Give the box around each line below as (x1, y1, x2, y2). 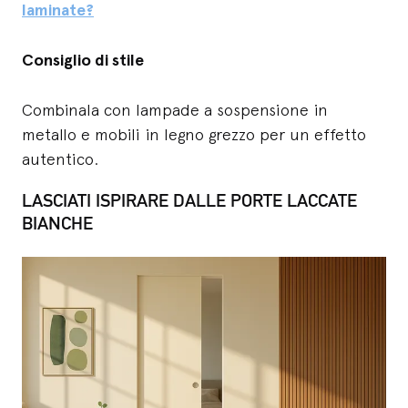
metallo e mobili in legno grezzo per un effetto (22, 125, 366, 145)
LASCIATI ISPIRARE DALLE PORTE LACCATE (22, 189, 357, 212)
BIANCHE (22, 212, 93, 235)
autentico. (22, 149, 98, 169)
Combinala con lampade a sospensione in (22, 100, 328, 120)
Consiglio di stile (22, 50, 148, 71)
